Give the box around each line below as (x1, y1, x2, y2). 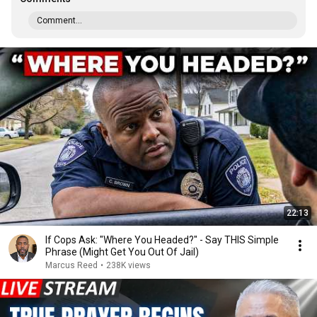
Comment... (37, 16, 82, 25)
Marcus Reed (45, 260, 98, 270)
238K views (106, 260, 151, 270)
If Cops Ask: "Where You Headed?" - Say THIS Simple (45, 234, 279, 246)
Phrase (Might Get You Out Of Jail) (45, 246, 199, 258)
